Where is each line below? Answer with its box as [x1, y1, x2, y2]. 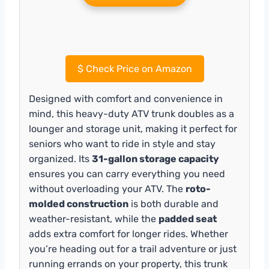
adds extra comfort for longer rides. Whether [29, 228, 228, 240]
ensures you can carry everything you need [29, 168, 225, 180]
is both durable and [128, 198, 219, 210]
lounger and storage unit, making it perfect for [29, 123, 237, 135]
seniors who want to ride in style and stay [29, 138, 216, 150]
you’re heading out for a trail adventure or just [29, 243, 237, 255]
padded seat [159, 213, 217, 225]
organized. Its [29, 153, 92, 165]
